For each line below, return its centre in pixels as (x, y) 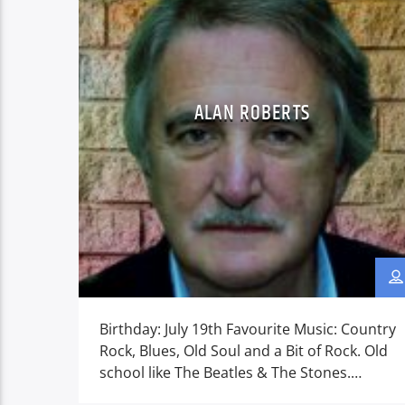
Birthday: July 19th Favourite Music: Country (247, 329)
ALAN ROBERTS (252, 114)
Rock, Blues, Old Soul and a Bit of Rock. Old (243, 350)
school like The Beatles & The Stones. (225, 372)
